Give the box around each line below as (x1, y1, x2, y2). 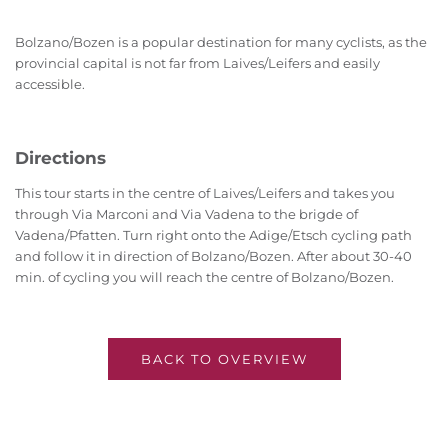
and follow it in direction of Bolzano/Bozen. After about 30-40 (15, 248, 412, 265)
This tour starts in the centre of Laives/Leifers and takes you (15, 185, 395, 202)
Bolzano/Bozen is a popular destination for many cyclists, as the (15, 34, 427, 51)
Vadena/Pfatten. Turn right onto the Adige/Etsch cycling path (15, 227, 412, 244)
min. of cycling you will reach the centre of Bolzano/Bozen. (15, 269, 394, 286)
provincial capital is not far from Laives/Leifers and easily (15, 55, 380, 72)
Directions (15, 148, 106, 169)
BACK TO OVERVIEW (140, 351, 308, 368)
